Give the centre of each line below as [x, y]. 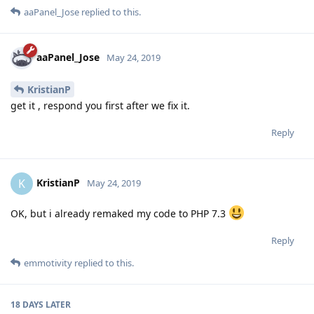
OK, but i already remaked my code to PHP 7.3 [120, 214]
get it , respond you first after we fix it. [100, 106]
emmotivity [48, 263]
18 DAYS [27, 305]
